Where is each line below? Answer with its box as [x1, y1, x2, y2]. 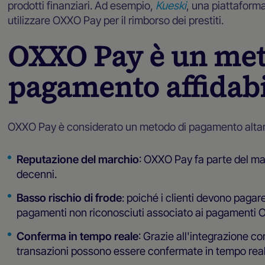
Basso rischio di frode [16, 190, 122, 204]
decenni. [16, 167, 57, 180]
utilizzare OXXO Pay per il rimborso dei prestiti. [8, 13, 224, 27]
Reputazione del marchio [16, 152, 139, 166]
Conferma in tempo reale [16, 229, 138, 243]
